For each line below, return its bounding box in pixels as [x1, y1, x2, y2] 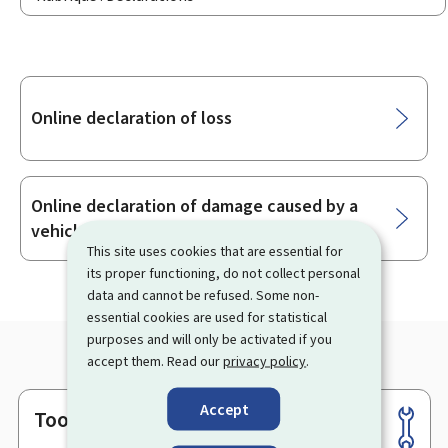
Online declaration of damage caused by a [31, 193, 358, 218]
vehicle [31, 218, 88, 243]
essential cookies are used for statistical [87, 307, 328, 326]
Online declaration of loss [31, 106, 232, 130]
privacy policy [223, 351, 307, 370]
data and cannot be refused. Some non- [87, 285, 320, 304]
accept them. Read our [87, 351, 224, 370]
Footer [10, 411, 68, 438]
